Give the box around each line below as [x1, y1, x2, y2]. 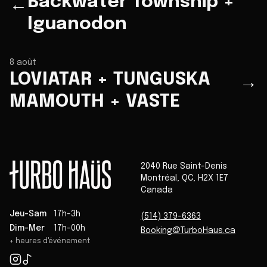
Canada [141, 186, 173, 195]
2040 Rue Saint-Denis [141, 162, 227, 171]
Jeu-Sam [10, 210, 46, 219]
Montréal [141, 174, 177, 183]
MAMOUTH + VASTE [10, 92, 180, 111]
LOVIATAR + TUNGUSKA [10, 70, 210, 89]
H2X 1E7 [198, 174, 228, 183]
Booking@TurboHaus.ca [141, 226, 235, 235]
